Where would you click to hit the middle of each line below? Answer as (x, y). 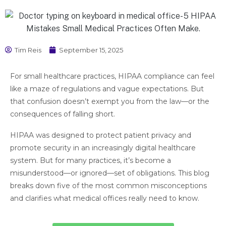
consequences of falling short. (63, 114)
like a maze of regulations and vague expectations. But (107, 89)
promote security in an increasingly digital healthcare (103, 148)
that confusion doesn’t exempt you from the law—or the (110, 101)
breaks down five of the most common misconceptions (108, 185)
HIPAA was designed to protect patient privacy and (101, 135)
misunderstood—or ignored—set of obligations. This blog (110, 173)
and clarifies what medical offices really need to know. (105, 198)
